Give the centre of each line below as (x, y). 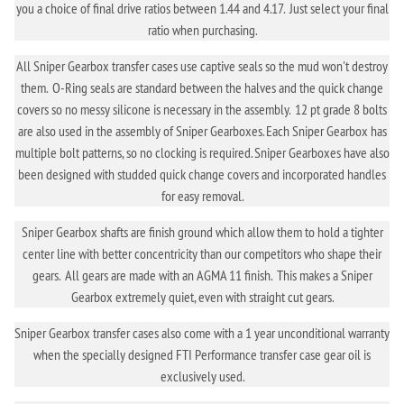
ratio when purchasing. (202, 29)
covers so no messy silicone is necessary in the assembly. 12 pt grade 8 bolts (202, 109)
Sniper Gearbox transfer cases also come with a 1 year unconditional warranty (202, 332)
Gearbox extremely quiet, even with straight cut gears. (202, 296)
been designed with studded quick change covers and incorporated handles (202, 174)
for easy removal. (202, 195)
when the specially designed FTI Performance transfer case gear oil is (202, 354)
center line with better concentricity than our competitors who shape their (202, 253)
